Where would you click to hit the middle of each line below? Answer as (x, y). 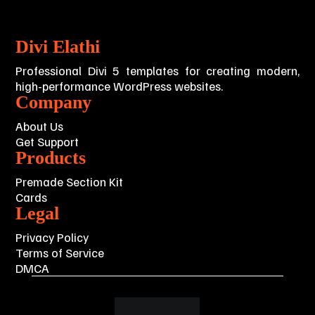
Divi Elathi (58, 46)
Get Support (47, 141)
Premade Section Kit (70, 181)
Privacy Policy (52, 237)
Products (51, 157)
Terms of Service (60, 252)
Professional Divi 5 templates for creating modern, (157, 70)
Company (54, 102)
